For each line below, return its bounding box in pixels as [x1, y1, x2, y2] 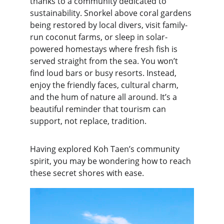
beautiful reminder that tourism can [30, 103, 168, 114]
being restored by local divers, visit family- [30, 19, 187, 30]
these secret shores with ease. [30, 167, 144, 178]
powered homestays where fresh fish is [30, 43, 179, 54]
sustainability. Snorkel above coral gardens [30, 7, 193, 18]
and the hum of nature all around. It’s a [30, 91, 179, 102]
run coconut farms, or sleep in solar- [30, 31, 167, 42]
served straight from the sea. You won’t [30, 55, 180, 66]
